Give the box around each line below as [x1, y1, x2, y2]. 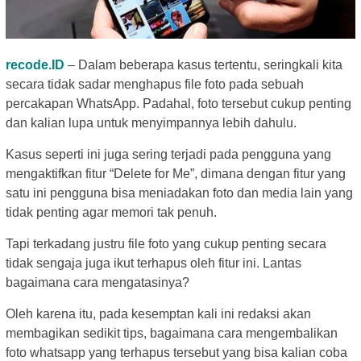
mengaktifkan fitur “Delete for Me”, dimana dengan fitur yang [6, 167, 346, 181]
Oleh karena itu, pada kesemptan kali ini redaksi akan [6, 307, 311, 322]
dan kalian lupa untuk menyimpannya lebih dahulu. [6, 116, 297, 131]
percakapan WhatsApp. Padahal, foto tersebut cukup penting [6, 97, 351, 111]
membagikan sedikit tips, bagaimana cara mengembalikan [6, 326, 338, 341]
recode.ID [6, 58, 64, 73]
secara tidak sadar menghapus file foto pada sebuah [6, 77, 304, 92]
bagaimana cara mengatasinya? [6, 276, 189, 290]
